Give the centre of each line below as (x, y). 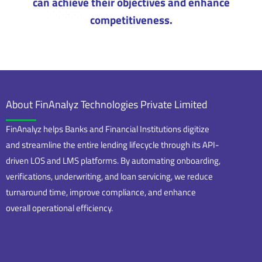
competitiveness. (131, 20)
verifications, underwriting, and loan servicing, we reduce (109, 176)
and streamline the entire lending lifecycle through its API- (113, 145)
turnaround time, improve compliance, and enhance (101, 192)
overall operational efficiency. (59, 208)
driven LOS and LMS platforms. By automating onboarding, (113, 161)
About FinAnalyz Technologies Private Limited (107, 104)
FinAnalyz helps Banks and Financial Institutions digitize (108, 129)
